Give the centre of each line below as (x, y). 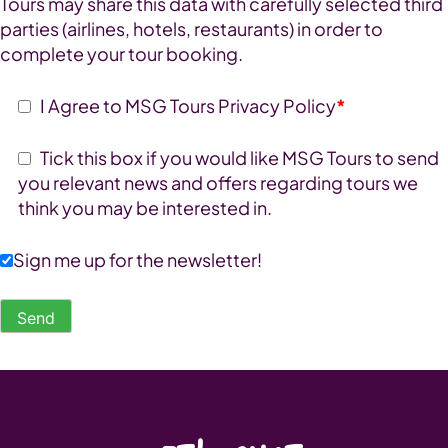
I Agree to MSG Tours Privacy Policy (185, 106)
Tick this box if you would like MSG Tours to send (236, 158)
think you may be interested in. (145, 208)
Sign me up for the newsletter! (137, 260)
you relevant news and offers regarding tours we (218, 183)
